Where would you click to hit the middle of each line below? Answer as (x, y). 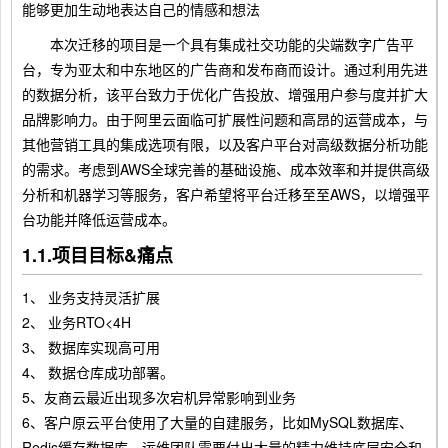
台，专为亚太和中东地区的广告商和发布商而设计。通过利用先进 (225, 69)
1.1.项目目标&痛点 (97, 255)
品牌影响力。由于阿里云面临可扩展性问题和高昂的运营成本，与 (225, 119)
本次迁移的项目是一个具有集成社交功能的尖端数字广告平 (218, 44)
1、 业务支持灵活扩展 (91, 297)
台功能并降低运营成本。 (99, 219)
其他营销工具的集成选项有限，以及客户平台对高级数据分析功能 (225, 144)
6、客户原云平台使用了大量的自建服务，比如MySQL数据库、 (217, 422)
